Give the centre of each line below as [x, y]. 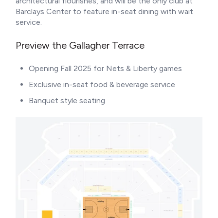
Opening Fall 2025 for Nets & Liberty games [106, 68]
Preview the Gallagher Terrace [80, 45]
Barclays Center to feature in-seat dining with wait [104, 11]
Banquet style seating [67, 100]
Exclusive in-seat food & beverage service [102, 84]
